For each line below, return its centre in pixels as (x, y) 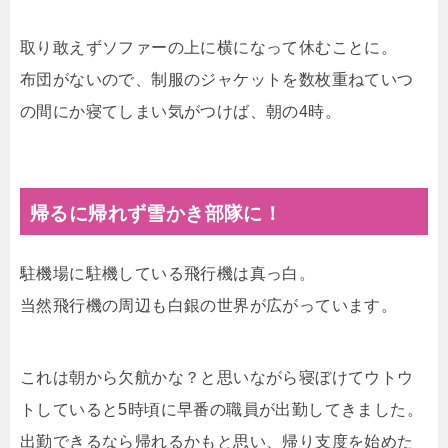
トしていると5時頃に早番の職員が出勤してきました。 (221, 409)
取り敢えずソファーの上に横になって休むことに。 (209, 47)
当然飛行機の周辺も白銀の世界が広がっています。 (209, 305)
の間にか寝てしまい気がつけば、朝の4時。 (180, 111)
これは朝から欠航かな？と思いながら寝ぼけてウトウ (217, 377)
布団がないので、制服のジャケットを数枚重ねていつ (217, 79)
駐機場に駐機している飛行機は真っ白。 (168, 273)
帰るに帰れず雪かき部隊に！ (156, 213)
